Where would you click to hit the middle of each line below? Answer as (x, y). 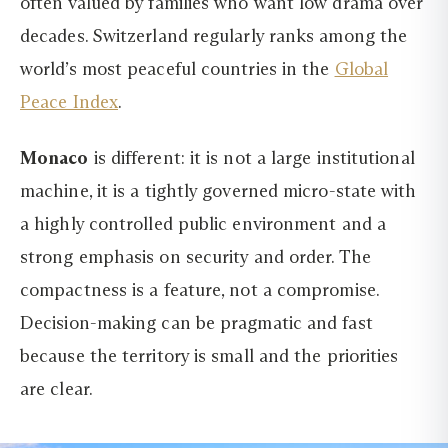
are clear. (56, 388)
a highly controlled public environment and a (203, 223)
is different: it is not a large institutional (251, 157)
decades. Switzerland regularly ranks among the (214, 36)
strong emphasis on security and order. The (195, 256)
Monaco (54, 157)
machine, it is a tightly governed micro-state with (218, 190)
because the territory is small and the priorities (209, 355)
